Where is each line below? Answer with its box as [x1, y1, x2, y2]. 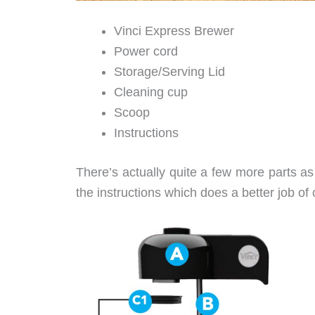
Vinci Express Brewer [114, 23, 234, 38]
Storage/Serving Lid [114, 64, 225, 79]
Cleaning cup [114, 84, 188, 99]
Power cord [114, 44, 178, 58]
